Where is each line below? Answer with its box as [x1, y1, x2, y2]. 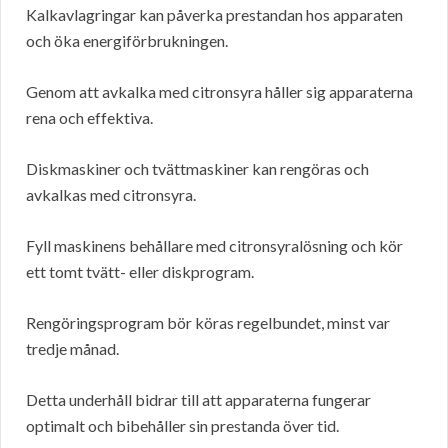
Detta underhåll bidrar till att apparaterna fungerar [26, 390, 371, 410]
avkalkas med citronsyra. [26, 185, 196, 205]
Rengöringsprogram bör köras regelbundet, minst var [26, 313, 390, 333]
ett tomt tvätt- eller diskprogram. [26, 262, 254, 282]
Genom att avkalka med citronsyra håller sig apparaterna [26, 82, 413, 102]
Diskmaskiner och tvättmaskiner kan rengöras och [26, 159, 369, 179]
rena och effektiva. [26, 108, 153, 128]
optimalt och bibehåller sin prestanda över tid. [26, 416, 339, 436]
